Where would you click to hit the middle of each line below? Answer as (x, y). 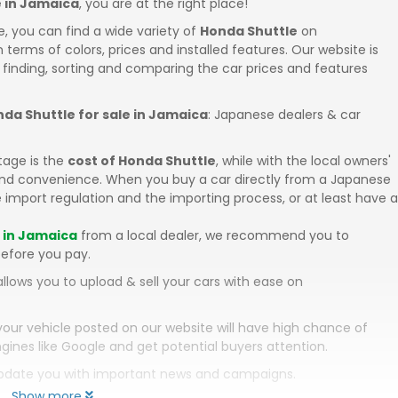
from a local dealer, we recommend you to (213, 235)
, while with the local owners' (303, 161)
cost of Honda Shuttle (142, 161)
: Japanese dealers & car (284, 115)
